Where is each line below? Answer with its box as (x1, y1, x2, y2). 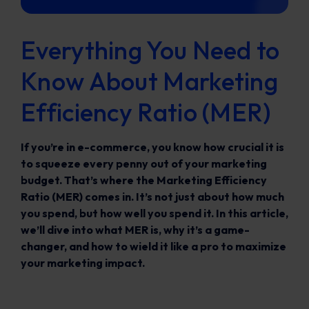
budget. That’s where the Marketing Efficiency (21, 173, 267, 187)
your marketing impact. (21, 256, 145, 270)
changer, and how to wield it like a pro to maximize (21, 239, 286, 253)
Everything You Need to (21, 34, 280, 66)
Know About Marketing (21, 66, 278, 97)
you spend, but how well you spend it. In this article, (21, 206, 288, 220)
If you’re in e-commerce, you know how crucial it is (21, 140, 284, 154)
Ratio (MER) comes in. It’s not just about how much (21, 190, 284, 203)
